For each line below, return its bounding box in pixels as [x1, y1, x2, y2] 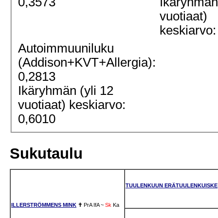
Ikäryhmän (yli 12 [18, 84, 114, 98]
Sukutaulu [10, 145, 83, 163]
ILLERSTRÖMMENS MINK [11, 201, 76, 208]
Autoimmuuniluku [18, 41, 114, 55]
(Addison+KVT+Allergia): [18, 55, 156, 70]
